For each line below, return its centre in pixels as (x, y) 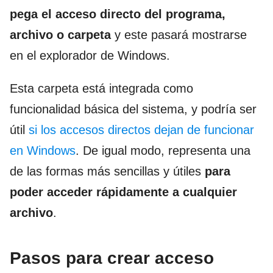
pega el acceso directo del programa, (118, 14)
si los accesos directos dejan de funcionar (141, 130)
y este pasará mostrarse (179, 35)
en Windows (43, 151)
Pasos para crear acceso (112, 258)
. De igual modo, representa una (163, 151)
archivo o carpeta (60, 35)
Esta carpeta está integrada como (101, 89)
